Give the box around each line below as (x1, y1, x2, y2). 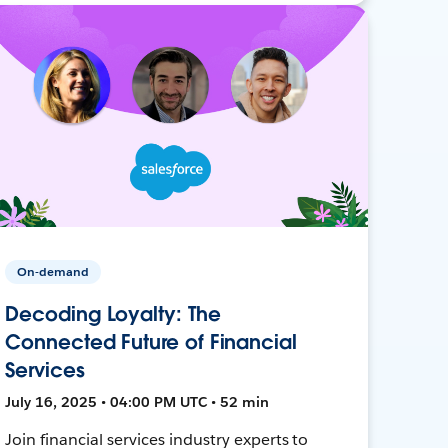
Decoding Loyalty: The (5, 300, 221, 327)
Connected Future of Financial (5, 328, 297, 355)
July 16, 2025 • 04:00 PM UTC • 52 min (5, 392, 270, 411)
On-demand (17, 262, 90, 280)
